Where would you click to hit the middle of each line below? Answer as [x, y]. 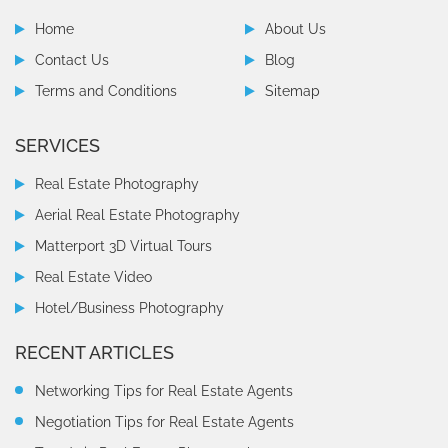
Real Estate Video [93, 277]
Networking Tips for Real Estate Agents [164, 391]
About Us [295, 29]
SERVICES [57, 145]
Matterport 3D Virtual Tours [123, 246]
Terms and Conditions [106, 91]
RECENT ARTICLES [94, 352]
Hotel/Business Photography [129, 308]
